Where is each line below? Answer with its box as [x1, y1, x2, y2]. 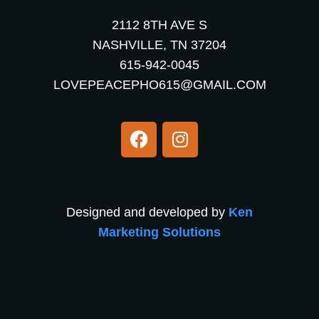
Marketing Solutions [98, 224, 221, 239]
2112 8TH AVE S [112, 17, 207, 32]
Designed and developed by [66, 204, 229, 219]
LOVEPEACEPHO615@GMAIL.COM [53, 77, 266, 92]
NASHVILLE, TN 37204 [93, 37, 226, 52]
